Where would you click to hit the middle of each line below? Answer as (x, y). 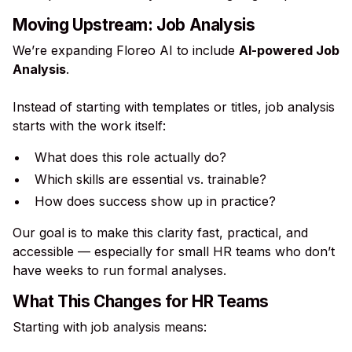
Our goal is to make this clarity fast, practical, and (160, 233)
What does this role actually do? (130, 157)
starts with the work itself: (89, 126)
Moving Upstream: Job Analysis (134, 25)
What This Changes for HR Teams (141, 301)
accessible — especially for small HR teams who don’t (174, 251)
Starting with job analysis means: (110, 327)
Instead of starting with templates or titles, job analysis (174, 107)
